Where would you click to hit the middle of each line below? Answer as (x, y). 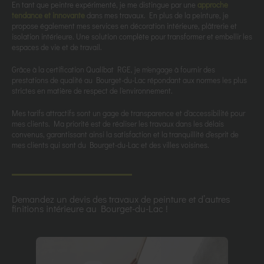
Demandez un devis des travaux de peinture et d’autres (121, 199)
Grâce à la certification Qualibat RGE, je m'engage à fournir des (113, 69)
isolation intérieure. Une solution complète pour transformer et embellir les (132, 36)
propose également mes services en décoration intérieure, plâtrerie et (124, 25)
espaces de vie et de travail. (57, 47)
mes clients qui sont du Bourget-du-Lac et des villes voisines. (110, 144)
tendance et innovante (48, 15)
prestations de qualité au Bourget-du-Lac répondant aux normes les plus (129, 80)
